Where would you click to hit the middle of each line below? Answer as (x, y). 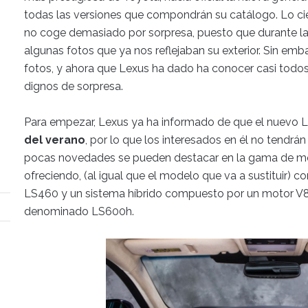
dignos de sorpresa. (74, 86)
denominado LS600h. (79, 211)
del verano (55, 140)
